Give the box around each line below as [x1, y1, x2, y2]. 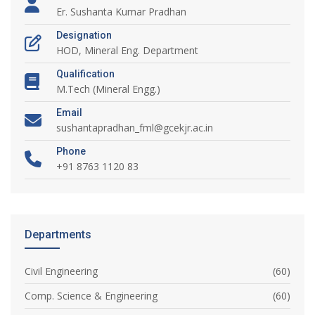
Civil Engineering [25, 264, 98, 278]
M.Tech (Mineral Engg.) [56, 82, 160, 96]
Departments [25, 227, 91, 241]
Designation [56, 29, 112, 41]
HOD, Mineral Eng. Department [56, 43, 198, 57]
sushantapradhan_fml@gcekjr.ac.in [56, 120, 213, 134]
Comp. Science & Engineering [25, 288, 157, 302]
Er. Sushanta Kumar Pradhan [56, 4, 186, 18]
